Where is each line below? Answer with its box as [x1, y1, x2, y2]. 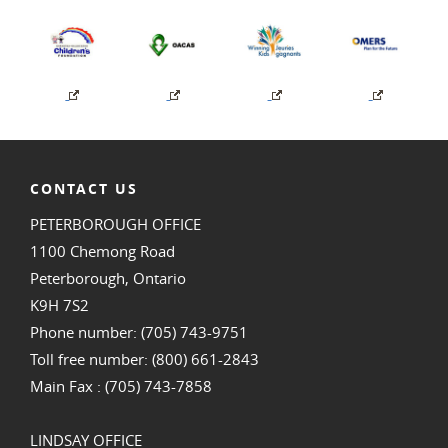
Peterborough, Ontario [30, 267, 186, 288]
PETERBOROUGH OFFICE [30, 213, 201, 234]
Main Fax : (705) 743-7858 [30, 375, 212, 396]
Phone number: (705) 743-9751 [30, 321, 248, 342]
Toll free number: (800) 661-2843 [30, 348, 259, 369]
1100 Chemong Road [30, 240, 175, 261]
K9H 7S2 [30, 294, 89, 315]
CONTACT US [30, 178, 138, 198]
